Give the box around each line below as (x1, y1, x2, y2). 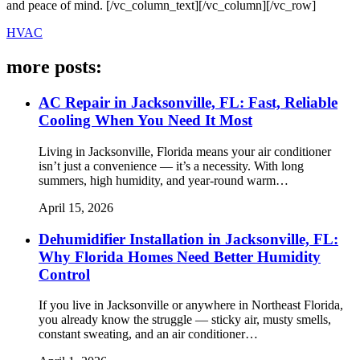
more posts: (6, 56, 102, 78)
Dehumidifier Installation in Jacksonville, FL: (39, 230, 338, 247)
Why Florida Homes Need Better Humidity (39, 247, 321, 265)
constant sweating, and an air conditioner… (39, 327, 258, 342)
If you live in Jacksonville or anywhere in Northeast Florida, (39, 298, 343, 313)
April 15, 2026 (39, 200, 113, 215)
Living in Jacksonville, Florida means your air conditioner (39, 144, 331, 158)
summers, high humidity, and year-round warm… (39, 173, 288, 187)
